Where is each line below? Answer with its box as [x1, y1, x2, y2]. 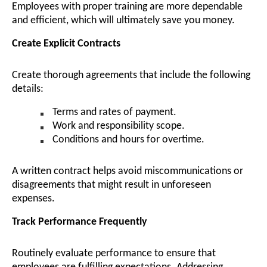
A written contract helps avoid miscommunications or [12, 165, 243, 177]
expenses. [12, 193, 55, 204]
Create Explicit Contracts [12, 38, 120, 49]
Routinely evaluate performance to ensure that [12, 247, 216, 259]
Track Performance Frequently [12, 216, 147, 228]
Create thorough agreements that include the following [12, 69, 250, 81]
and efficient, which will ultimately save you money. [12, 14, 235, 26]
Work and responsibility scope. [52, 120, 185, 132]
